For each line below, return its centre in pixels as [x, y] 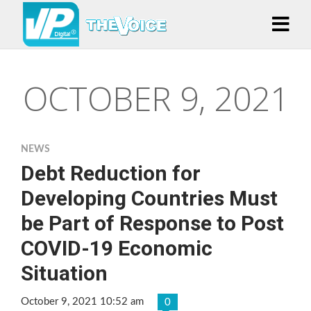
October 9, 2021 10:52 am [82, 302]
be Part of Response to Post [152, 223]
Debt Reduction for [111, 173]
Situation [64, 273]
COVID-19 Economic [117, 248]
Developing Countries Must [149, 198]
